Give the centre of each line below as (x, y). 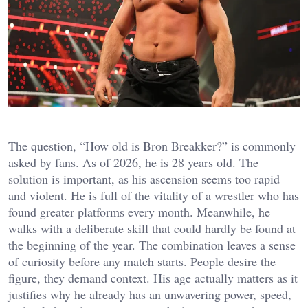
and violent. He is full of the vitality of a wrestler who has (154, 196)
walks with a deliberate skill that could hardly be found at (152, 229)
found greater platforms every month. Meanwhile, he (139, 212)
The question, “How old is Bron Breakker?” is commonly (152, 146)
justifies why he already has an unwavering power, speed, (150, 295)
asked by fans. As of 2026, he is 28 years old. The (133, 163)
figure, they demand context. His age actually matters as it (153, 278)
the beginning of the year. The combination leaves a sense (152, 245)
